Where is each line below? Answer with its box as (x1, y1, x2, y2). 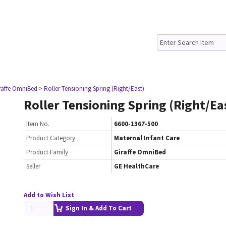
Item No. (26, 120, 49, 128)
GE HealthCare (114, 162, 159, 171)
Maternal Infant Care (114, 134, 180, 142)
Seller (26, 162, 40, 171)
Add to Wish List (24, 191, 74, 199)
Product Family (26, 148, 68, 156)
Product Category (26, 134, 75, 142)
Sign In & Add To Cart (66, 204, 132, 212)
